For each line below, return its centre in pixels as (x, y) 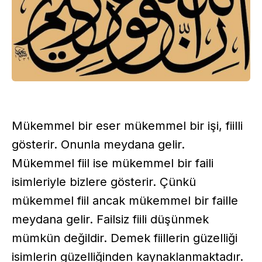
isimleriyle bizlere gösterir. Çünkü (104, 182)
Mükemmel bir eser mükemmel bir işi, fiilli (127, 125)
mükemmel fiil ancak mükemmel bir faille (125, 200)
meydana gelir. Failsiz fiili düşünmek (110, 219)
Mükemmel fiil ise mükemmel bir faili (113, 163)
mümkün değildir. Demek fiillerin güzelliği (125, 238)
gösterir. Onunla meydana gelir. (98, 144)
